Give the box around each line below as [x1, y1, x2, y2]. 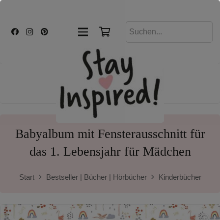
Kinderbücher [158, 172, 201, 181]
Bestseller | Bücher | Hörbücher [46, 172, 147, 181]
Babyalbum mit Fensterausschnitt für [15, 127, 205, 141]
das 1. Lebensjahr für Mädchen [29, 144, 191, 159]
